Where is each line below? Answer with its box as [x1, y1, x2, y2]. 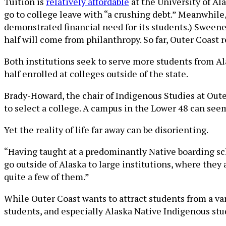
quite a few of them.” [4, 170, 89, 183]
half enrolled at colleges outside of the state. [4, 67, 188, 80]
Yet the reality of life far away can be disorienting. [4, 123, 208, 136]
